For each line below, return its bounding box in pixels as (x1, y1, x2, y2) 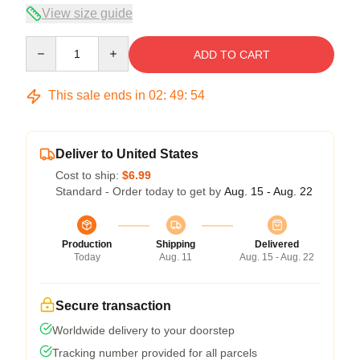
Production (62, 239, 112, 250)
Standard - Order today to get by (55, 185, 224, 198)
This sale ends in (45, 88, 149, 102)
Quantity (25, 37, 67, 50)
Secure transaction (55, 299, 171, 313)
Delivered (255, 239, 299, 250)
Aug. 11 (159, 252, 192, 263)
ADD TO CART (193, 48, 270, 61)
